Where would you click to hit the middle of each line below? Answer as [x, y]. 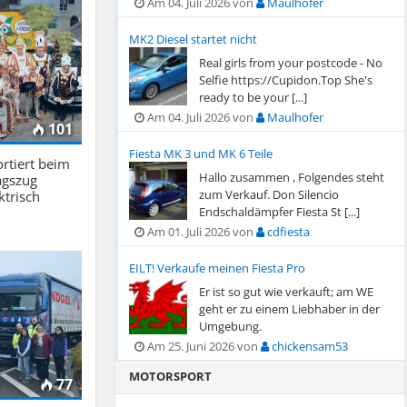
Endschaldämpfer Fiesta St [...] [279, 212]
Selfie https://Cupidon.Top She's [285, 80]
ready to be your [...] [253, 97]
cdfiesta [287, 232]
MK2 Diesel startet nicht [193, 39]
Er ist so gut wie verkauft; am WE [286, 292]
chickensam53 [308, 346]
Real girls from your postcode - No [290, 63]
